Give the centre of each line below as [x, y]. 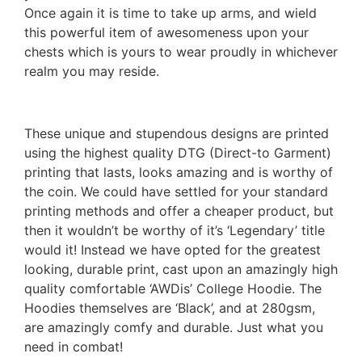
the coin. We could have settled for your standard [176, 192]
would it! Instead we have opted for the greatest [173, 250]
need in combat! [74, 347]
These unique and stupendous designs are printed [177, 133]
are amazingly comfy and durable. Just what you [174, 327]
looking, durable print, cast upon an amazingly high [181, 269]
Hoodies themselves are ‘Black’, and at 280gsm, [170, 308]
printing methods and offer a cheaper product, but [179, 211]
